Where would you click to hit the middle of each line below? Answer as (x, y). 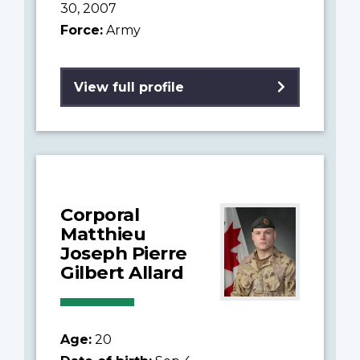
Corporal (100, 214)
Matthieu (103, 233)
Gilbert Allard (122, 272)
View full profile (129, 87)
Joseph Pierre (124, 253)
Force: (82, 30)
